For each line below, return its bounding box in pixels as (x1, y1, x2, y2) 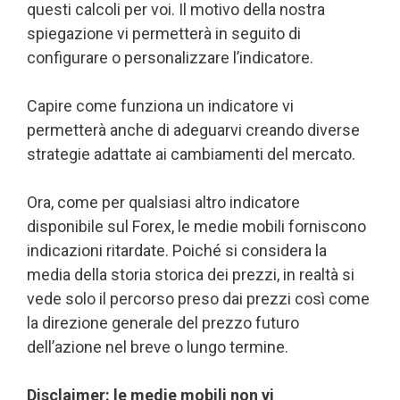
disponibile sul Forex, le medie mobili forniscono (27, 216, 366, 236)
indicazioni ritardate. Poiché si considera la (27, 240, 327, 260)
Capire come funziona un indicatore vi (27, 96, 294, 115)
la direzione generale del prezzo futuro (27, 312, 299, 332)
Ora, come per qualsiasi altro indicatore (27, 192, 300, 212)
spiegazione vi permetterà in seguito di (27, 23, 301, 43)
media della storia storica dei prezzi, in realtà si (27, 264, 354, 284)
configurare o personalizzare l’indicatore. (27, 47, 313, 67)
